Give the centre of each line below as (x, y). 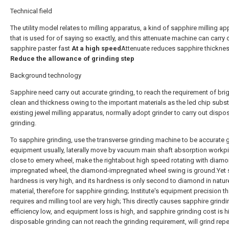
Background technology (46, 75)
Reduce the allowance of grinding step (72, 59)
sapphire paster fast (41, 48)
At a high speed (96, 48)
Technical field (31, 11)
